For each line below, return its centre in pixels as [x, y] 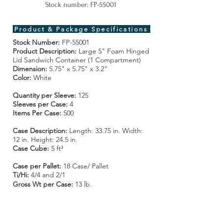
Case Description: [41, 131]
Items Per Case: [38, 113]
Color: [23, 78]
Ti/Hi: [22, 175]
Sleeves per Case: [41, 104]
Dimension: [30, 69]
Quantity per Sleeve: [45, 95]
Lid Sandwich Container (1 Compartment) [77, 60]
